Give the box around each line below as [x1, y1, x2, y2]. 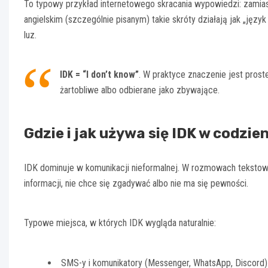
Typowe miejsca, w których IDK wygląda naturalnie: [24, 217, 216, 229]
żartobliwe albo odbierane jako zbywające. [60, 84, 220, 96]
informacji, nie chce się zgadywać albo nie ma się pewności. [24, 177, 248, 189]
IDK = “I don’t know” [60, 68, 139, 80]
